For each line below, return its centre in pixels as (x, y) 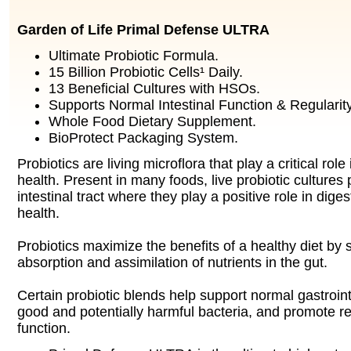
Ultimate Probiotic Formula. (134, 56)
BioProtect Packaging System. (143, 138)
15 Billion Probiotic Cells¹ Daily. (146, 72)
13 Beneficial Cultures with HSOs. (154, 89)
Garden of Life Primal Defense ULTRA (143, 30)
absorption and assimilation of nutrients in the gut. (172, 262)
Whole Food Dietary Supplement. (152, 121)
